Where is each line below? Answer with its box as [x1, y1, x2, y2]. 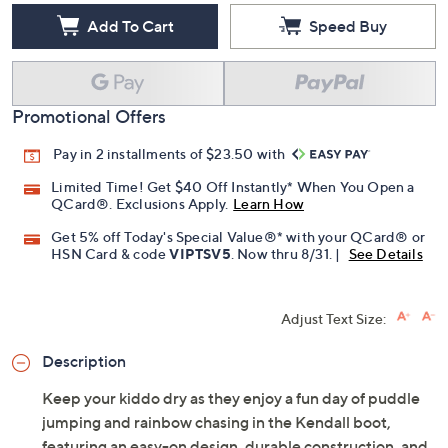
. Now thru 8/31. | [230, 245, 344, 263]
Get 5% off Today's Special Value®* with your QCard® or [51, 228, 426, 246]
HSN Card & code [51, 245, 170, 263]
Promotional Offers [12, 106, 166, 128]
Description [42, 351, 126, 372]
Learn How [233, 195, 305, 213]
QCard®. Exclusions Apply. [51, 195, 229, 213]
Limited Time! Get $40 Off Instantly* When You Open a [51, 178, 415, 196]
